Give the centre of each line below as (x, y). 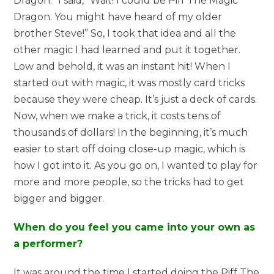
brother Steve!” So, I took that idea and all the (125, 34)
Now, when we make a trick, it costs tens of (117, 116)
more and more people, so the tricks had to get (129, 182)
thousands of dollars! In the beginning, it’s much (131, 133)
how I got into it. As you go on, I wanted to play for (136, 166)
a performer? (48, 244)
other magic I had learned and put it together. (127, 50)
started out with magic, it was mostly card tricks (129, 83)
